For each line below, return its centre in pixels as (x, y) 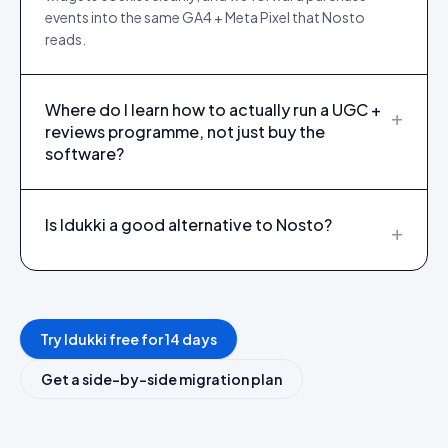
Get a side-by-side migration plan (161, 379)
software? (84, 153)
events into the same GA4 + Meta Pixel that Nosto (205, 17)
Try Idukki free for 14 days (128, 339)
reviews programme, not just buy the (185, 131)
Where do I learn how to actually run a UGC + (213, 109)
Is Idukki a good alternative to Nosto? (188, 224)
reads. (65, 39)
